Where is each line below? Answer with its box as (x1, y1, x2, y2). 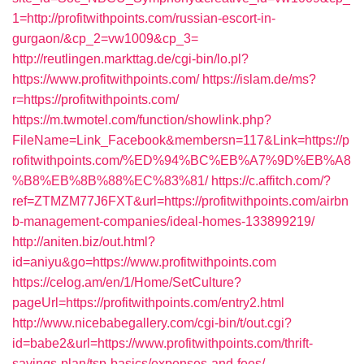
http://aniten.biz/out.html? (12, 235, 155, 249)
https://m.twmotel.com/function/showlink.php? (12, 113, 271, 127)
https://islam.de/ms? (202, 72, 316, 86)
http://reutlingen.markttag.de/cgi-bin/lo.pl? (12, 52, 249, 66)
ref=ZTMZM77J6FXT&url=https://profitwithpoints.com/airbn (12, 194, 349, 208)
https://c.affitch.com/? (211, 174, 331, 188)
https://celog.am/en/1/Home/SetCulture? (12, 275, 241, 289)
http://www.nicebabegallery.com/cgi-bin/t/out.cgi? (12, 316, 292, 330)
